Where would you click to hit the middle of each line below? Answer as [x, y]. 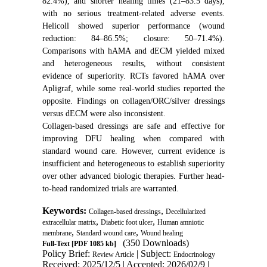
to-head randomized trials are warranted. [110, 188]
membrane [57, 233]
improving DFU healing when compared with [133, 138]
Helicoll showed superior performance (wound [133, 26]
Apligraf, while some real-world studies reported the [133, 88]
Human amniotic [180, 222]
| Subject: [153, 253]
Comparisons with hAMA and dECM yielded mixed [133, 51]
